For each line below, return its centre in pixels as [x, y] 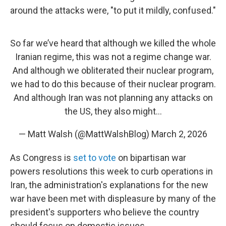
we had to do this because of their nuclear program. [113, 84]
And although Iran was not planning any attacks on [113, 98]
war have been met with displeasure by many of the [113, 199]
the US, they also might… [113, 111]
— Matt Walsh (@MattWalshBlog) [85, 134]
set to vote [95, 158]
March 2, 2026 [179, 134]
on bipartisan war [151, 158]
